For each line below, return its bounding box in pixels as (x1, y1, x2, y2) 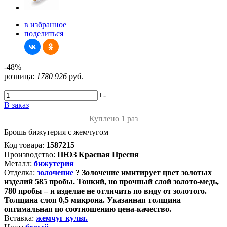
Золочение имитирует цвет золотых (82, 168, 212, 177)
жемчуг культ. (36, 214, 88, 222)
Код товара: (4, 141, 44, 149)
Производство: (4, 150, 55, 159)
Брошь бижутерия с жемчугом (4, 128, 108, 136)
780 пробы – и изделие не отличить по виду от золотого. (4, 186, 207, 195)
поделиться (24, 29, 63, 38)
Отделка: (4, 168, 35, 177)
